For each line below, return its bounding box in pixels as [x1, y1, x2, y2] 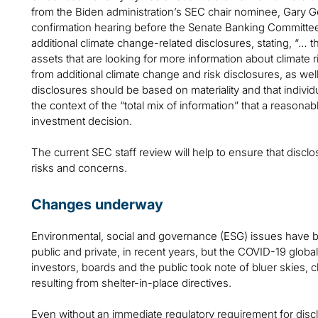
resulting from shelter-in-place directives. [31, 276, 231, 290]
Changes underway [31, 196, 163, 214]
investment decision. [31, 114, 132, 128]
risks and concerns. [31, 161, 127, 175]
